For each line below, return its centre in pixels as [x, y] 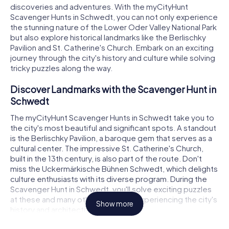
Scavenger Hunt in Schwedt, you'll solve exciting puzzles [111, 189]
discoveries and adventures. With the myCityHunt [99, 7]
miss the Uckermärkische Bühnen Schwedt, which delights [114, 168]
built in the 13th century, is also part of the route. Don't [106, 158]
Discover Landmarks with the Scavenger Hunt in [113, 89]
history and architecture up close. [70, 209]
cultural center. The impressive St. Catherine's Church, [107, 148]
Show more [114, 204]
